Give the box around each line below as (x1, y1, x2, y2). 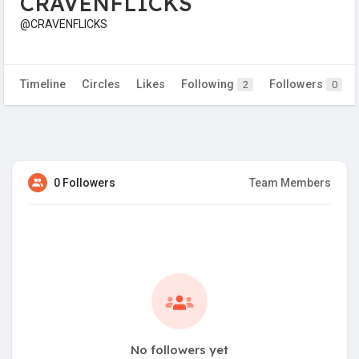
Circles (82, 78, 120, 92)
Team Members (249, 176, 331, 190)
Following (181, 78, 237, 92)
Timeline (20, 78, 66, 92)
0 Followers (54, 176, 115, 190)
